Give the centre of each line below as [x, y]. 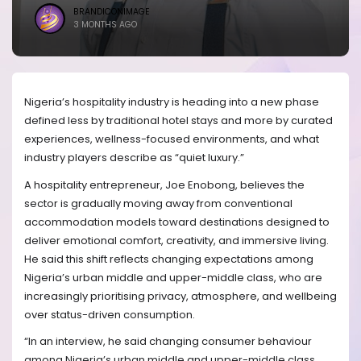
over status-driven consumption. [110, 314]
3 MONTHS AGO [105, 25]
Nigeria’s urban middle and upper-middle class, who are [173, 277]
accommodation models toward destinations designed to [177, 222]
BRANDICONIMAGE [112, 12]
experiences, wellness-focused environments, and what [172, 139]
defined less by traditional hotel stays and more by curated [178, 121]
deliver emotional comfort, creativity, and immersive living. [176, 240]
